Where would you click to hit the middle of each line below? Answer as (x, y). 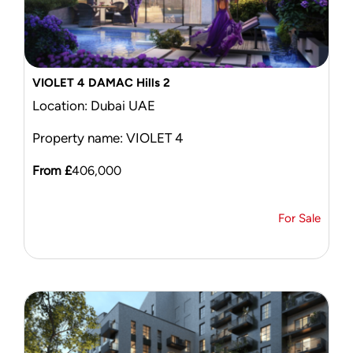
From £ (52, 170)
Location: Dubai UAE (93, 105)
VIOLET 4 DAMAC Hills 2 (101, 82)
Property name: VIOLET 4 (108, 137)
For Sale (300, 218)
